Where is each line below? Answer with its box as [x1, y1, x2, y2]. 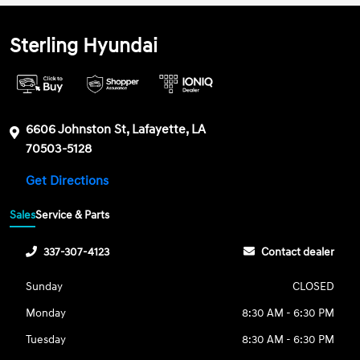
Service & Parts [35, 207, 110, 222]
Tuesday [26, 332, 67, 346]
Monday [26, 305, 67, 320]
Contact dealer [260, 244, 334, 259]
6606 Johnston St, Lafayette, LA [26, 121, 207, 138]
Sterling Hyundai [10, 34, 158, 59]
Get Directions [26, 173, 112, 190]
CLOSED [292, 279, 334, 293]
